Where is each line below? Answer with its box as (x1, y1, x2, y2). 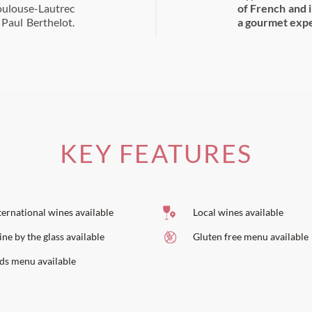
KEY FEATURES (60, 138, 252, 169)
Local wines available (191, 206, 283, 218)
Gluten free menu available (191, 231, 309, 242)
